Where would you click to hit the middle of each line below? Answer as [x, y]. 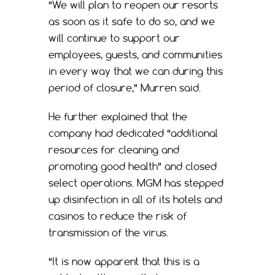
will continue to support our [114, 38]
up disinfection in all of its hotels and [135, 200]
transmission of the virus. [108, 233]
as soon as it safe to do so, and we [132, 22]
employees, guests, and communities [135, 55]
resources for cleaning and [114, 150]
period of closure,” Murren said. [125, 88]
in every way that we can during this [136, 72]
